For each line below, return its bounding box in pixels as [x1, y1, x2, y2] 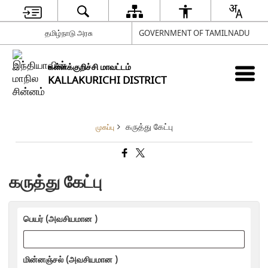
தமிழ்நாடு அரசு [45, 27, 93, 39]
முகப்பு [95, 123, 114, 133]
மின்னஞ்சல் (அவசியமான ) [23, 253, 118, 266]
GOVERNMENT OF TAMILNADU [138, 27, 250, 39]
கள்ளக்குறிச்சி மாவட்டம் [48, 61, 132, 74]
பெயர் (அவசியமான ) [23, 212, 98, 226]
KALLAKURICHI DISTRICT [48, 73, 167, 88]
